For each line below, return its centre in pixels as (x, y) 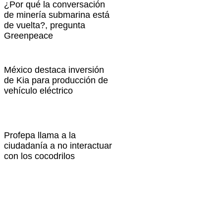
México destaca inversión (54, 70)
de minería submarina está (57, 15)
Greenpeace (29, 35)
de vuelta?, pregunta (45, 25)
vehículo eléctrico (39, 91)
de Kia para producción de (56, 81)
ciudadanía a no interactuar (58, 146)
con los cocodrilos (40, 156)
